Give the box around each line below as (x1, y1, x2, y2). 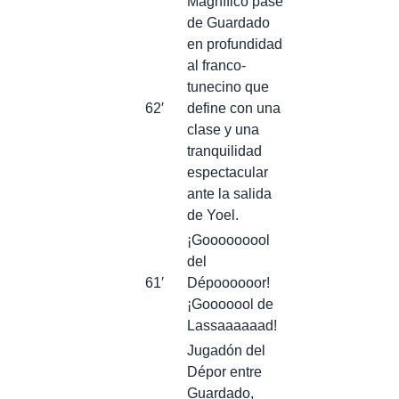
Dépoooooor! (187, 274, 270, 290)
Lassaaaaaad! (187, 317, 277, 333)
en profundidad (187, 36, 282, 52)
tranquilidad (187, 142, 262, 159)
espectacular (187, 164, 268, 180)
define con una (187, 100, 281, 116)
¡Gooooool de (187, 296, 273, 312)
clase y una (187, 121, 259, 137)
